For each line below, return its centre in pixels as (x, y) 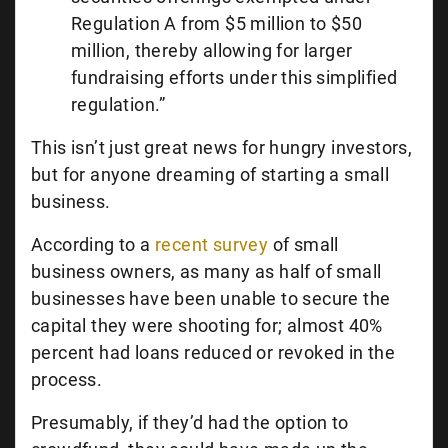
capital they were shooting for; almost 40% (207, 325)
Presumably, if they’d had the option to (190, 422)
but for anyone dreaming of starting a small (210, 174)
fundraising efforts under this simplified (234, 77)
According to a (93, 244)
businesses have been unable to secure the (211, 298)
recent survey (212, 244)
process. (67, 379)
